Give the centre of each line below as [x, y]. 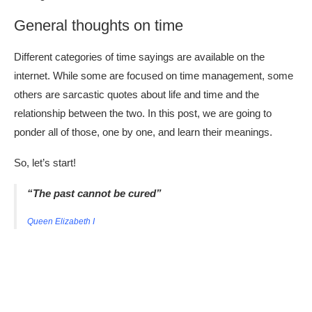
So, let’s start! [45, 163]
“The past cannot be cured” [94, 194]
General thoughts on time [99, 26]
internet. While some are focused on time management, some [154, 76]
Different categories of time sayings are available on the [139, 57]
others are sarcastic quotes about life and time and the [136, 95]
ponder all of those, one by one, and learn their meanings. [143, 132]
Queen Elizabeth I [61, 222]
